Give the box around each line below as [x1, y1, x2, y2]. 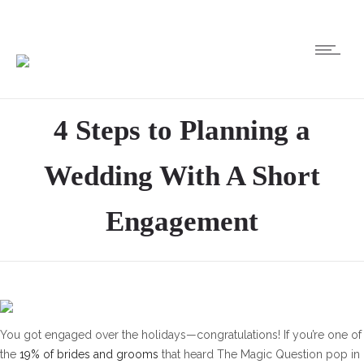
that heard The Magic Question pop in [158, 347, 360, 361]
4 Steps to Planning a [54, 115, 310, 146]
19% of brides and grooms [19, 347, 158, 361]
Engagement [106, 206, 258, 237]
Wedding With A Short [44, 160, 320, 192]
